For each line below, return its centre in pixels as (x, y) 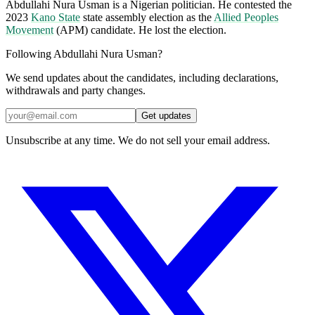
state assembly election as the (147, 17)
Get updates (166, 115)
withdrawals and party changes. (76, 90)
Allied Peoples (246, 17)
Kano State (56, 17)
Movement (30, 30)
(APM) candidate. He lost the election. (140, 30)
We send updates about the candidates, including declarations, (142, 77)
